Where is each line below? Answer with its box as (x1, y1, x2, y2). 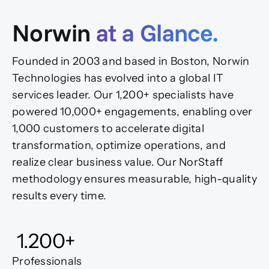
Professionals (12, 254, 82, 268)
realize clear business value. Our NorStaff (12, 156, 223, 169)
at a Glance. (95, 17, 218, 48)
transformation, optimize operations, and (12, 139, 226, 153)
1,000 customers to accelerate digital (12, 122, 204, 136)
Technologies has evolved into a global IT (12, 71, 224, 85)
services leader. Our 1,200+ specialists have (12, 88, 234, 102)
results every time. (12, 189, 107, 203)
